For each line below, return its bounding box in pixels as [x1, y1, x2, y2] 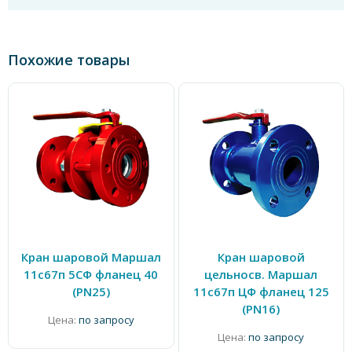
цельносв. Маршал [204, 266, 318, 282]
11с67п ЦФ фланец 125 [192, 284, 329, 299]
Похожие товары [8, 50, 130, 69]
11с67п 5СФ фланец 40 [24, 266, 159, 282]
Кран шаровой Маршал [20, 249, 161, 265]
